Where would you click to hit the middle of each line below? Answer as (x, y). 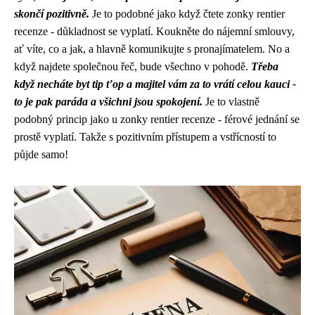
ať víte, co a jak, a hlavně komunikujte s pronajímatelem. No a (152, 49)
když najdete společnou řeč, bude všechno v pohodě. (133, 66)
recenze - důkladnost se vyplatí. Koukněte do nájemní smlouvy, (154, 31)
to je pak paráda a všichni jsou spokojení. (108, 102)
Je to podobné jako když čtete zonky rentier (187, 14)
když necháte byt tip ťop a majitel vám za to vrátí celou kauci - (155, 84)
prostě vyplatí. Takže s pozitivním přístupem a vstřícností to (145, 137)
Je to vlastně (231, 102)
